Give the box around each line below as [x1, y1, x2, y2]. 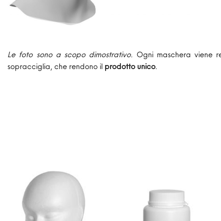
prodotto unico [103, 61, 155, 72]
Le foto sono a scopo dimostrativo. [7, 49, 133, 60]
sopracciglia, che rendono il [7, 61, 103, 72]
